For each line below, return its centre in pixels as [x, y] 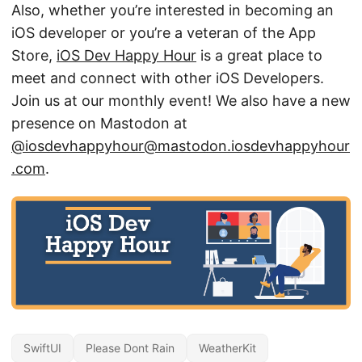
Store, [34, 56]
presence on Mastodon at [99, 124]
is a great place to [259, 56]
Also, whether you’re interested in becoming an [173, 11]
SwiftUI [42, 348]
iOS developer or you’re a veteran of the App [164, 33]
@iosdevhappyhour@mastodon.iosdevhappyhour [181, 146]
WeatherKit [227, 348]
